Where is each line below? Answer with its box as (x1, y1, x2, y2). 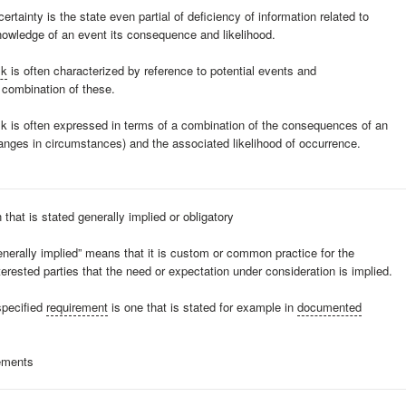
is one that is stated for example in (108, 298, 297, 315)
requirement (46, 298, 108, 315)
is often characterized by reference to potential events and (7, 62, 316, 79)
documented (297, 298, 362, 315)
